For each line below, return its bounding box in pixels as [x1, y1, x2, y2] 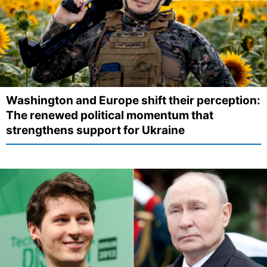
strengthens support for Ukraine [6, 123, 185, 137]
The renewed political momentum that [6, 108, 213, 122]
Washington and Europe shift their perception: [6, 93, 260, 107]
